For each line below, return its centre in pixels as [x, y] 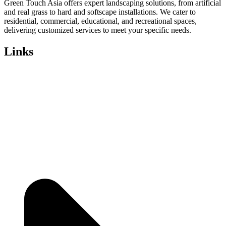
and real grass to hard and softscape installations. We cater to [100, 12]
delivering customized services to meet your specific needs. [98, 30]
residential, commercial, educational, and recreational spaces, [100, 21]
